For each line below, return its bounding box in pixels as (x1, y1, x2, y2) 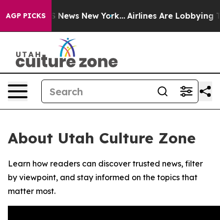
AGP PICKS (6, 11, 46, 20)
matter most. (8, 186, 55, 196)
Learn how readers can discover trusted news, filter (8, 159, 203, 168)
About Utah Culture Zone (8, 129, 195, 147)
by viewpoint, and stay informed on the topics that (8, 172, 197, 182)
